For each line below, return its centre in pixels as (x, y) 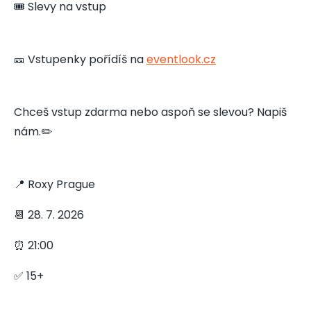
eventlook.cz (181, 59)
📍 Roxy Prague (54, 184)
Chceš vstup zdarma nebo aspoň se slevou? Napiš (150, 112)
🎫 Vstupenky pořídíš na (80, 59)
